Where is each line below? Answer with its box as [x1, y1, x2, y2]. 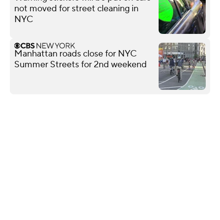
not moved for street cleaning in [14, 2, 138, 14]
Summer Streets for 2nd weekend [14, 58, 147, 70]
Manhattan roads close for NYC [14, 48, 137, 59]
